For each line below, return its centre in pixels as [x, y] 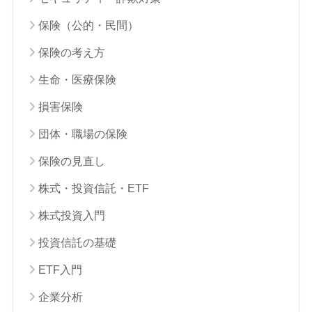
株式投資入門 [71, 215]
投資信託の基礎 [77, 242]
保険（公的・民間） [88, 25]
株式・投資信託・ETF [93, 188]
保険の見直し [71, 161]
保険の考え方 [71, 52]
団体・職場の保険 [83, 134]
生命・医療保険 [77, 79]
